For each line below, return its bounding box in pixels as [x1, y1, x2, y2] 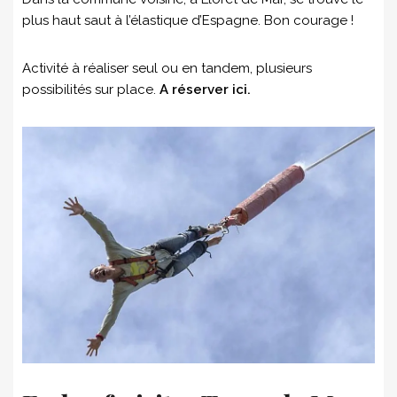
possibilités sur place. [22, 81, 160, 97]
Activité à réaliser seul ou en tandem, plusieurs [22, 59, 312, 76]
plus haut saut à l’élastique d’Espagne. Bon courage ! [22, 12, 354, 28]
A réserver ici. [160, 81, 251, 97]
